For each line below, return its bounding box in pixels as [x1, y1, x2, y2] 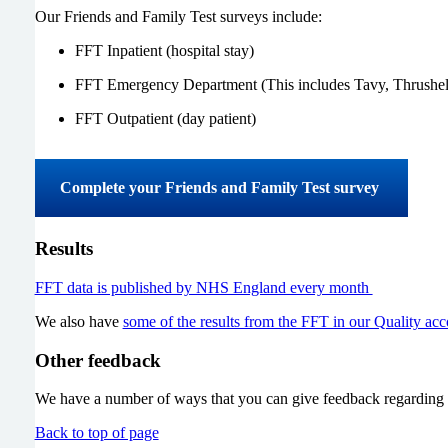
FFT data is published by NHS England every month [34, 278, 373, 296]
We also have [34, 312, 123, 330]
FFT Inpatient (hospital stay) [74, 41, 254, 59]
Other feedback [34, 349, 166, 371]
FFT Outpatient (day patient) [74, 109, 256, 127]
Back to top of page [34, 424, 159, 442]
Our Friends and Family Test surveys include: [34, 7, 326, 25]
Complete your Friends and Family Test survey [59, 178, 383, 196]
